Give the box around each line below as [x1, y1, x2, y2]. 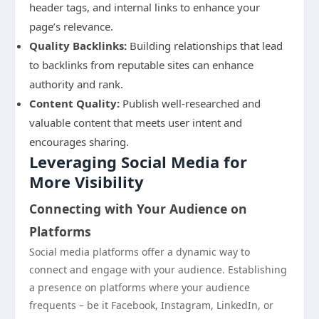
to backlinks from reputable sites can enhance [29, 58, 253, 72]
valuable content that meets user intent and [29, 115, 242, 130]
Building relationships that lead [127, 38, 283, 53]
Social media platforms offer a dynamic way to [29, 245, 250, 258]
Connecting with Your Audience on [29, 200, 247, 217]
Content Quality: [29, 96, 120, 110]
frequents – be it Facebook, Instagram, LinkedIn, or [29, 298, 273, 312]
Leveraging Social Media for [29, 151, 247, 172]
